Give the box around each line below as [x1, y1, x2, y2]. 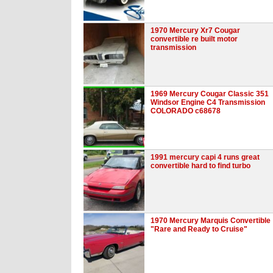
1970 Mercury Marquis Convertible [151, 216, 271, 225]
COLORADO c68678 [151, 106, 221, 115]
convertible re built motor [151, 34, 238, 43]
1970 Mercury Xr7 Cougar [151, 26, 240, 35]
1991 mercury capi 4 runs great [151, 152, 260, 161]
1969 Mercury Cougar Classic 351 [151, 89, 269, 98]
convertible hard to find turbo [151, 161, 250, 170]
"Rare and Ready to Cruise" [151, 224, 247, 233]
